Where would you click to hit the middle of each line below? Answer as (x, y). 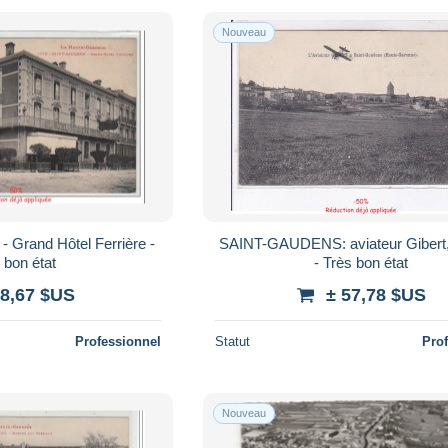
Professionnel (118, 341)
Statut (233, 341)
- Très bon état (361, 262)
